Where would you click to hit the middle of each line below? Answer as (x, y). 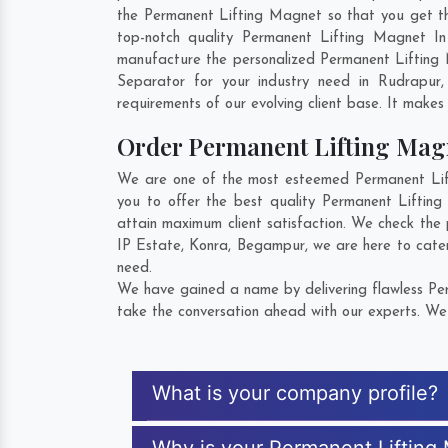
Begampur (270, 246)
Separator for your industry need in (247, 82)
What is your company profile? (295, 393)
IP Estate (149, 246)
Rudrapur (409, 82)
